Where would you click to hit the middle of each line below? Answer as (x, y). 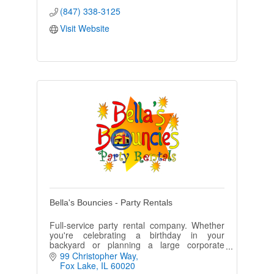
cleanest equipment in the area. (110, 264)
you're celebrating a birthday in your (137, 235)
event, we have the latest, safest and (137, 254)
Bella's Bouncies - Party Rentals (111, 202)
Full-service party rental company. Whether (137, 225)
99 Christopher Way (98, 256)
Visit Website (85, 28)
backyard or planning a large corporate (137, 244)
